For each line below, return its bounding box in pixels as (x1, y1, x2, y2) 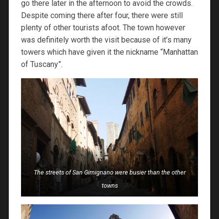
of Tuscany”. (21, 60, 63, 69)
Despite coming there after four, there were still (21, 11, 183, 21)
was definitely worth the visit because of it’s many (21, 35, 192, 45)
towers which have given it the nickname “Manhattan (21, 47, 198, 57)
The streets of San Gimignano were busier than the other (33, 169, 186, 176)
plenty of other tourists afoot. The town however (21, 23, 185, 33)
